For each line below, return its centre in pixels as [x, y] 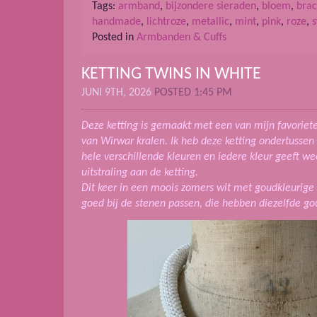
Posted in [114, 37]
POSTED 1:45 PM [193, 92]
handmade [116, 22]
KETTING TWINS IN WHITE [171, 74]
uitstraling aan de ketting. [140, 172]
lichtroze [166, 22]
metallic [211, 22]
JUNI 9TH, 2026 [118, 92]
